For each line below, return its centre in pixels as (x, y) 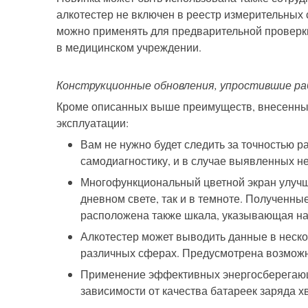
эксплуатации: (92, 123)
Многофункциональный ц (145, 182)
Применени (110, 274)
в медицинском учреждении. (129, 47)
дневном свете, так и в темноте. (163, 199)
